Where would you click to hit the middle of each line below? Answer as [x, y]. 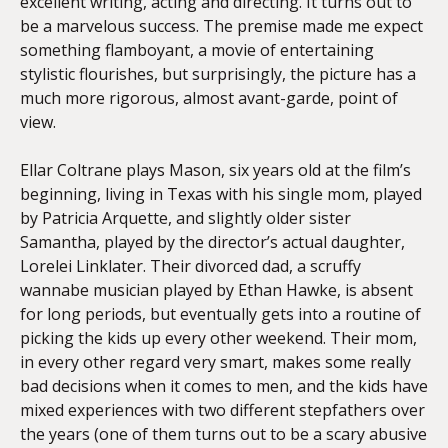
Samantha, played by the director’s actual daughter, [212, 242]
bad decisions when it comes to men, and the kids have [224, 386]
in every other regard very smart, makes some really [215, 362]
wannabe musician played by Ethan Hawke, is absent [216, 290]
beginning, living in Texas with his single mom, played [221, 194]
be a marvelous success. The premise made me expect [221, 26]
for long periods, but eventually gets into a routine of [220, 314]
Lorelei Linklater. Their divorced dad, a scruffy [190, 266]
